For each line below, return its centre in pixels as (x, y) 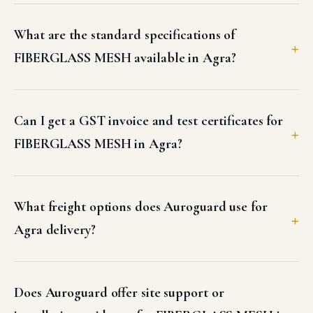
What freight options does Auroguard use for (141, 207)
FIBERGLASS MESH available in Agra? (125, 58)
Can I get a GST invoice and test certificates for (149, 121)
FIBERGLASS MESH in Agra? (98, 144)
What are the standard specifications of (125, 35)
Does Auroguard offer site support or (119, 293)
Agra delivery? (55, 230)
